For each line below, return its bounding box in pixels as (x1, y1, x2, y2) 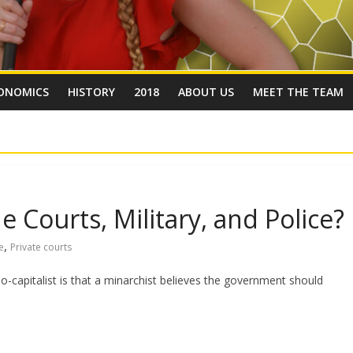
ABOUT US (178, 84, 234, 100)
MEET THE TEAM (253, 84, 344, 100)
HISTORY (68, 84, 115, 100)
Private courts (10, 240, 72, 255)
